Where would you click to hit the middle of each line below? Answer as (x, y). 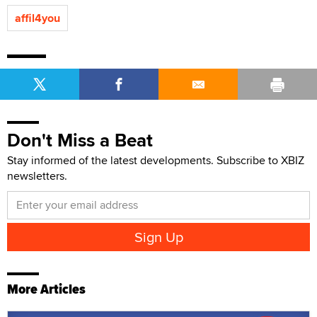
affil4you (38, 18)
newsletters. (37, 175)
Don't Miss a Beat (80, 140)
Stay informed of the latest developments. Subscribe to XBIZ (156, 160)
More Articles (46, 289)
